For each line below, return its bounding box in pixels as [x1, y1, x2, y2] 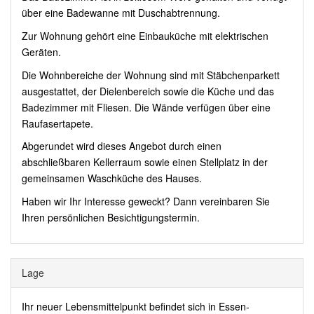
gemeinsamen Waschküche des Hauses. [22, 171, 202, 186]
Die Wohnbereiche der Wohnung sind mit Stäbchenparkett [22, 67, 280, 82]
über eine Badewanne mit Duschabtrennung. [22, 6, 220, 20]
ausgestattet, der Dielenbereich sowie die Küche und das [22, 83, 274, 98]
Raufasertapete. [22, 116, 93, 130]
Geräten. [22, 44, 61, 59]
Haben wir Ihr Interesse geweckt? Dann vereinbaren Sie [22, 194, 270, 209]
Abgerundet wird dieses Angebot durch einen [22, 139, 221, 153]
